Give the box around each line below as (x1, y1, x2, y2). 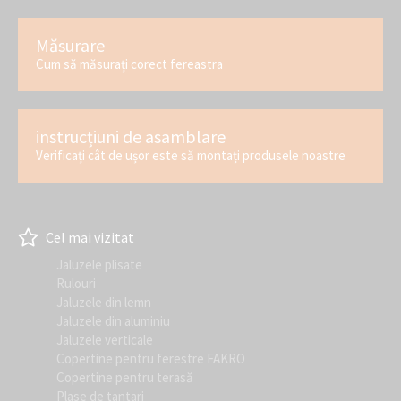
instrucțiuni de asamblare (36, 125, 226, 149)
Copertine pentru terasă (56, 369, 193, 387)
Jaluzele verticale (56, 331, 153, 349)
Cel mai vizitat (43, 227, 134, 246)
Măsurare (36, 34, 105, 57)
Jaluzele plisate (56, 256, 142, 274)
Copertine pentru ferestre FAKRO (56, 350, 245, 368)
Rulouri (56, 275, 96, 293)
